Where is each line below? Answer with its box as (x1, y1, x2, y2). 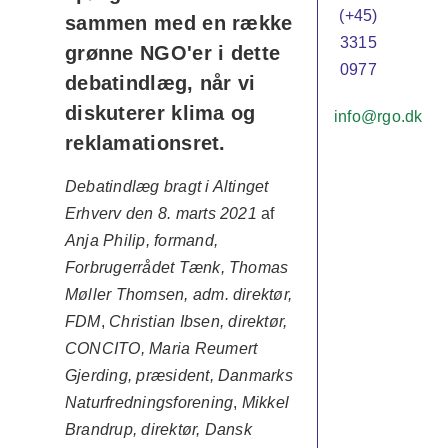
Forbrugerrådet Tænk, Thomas (64, 259, 289, 276)
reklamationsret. (64, 132, 226, 154)
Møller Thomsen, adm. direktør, (64, 286, 293, 303)
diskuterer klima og (64, 102, 256, 124)
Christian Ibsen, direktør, (109, 313, 288, 330)
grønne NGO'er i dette (64, 42, 281, 64)
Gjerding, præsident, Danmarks (64, 367, 293, 384)
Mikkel (241, 394, 290, 411)
